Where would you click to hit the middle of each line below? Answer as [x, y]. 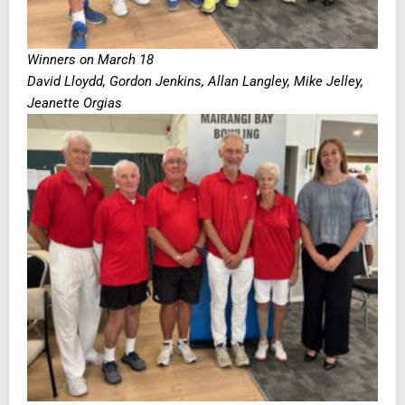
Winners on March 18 [90, 59]
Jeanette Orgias [75, 103]
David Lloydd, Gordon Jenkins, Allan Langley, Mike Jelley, [195, 81]
